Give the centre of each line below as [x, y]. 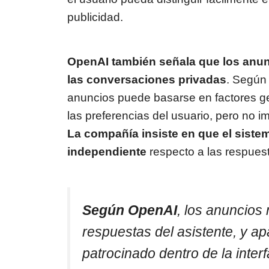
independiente [107, 151]
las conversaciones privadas [147, 79]
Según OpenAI [130, 210]
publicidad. [95, 17]
